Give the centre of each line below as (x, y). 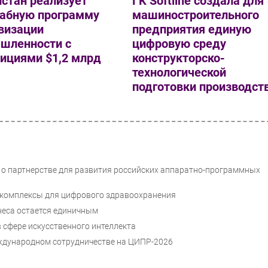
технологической (179, 73)
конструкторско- (179, 58)
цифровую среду (179, 44)
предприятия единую (192, 30)
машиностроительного (196, 15)
